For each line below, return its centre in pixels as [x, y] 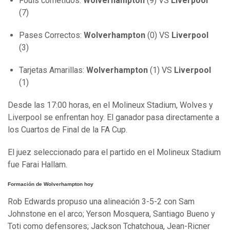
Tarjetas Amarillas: [53, 70]
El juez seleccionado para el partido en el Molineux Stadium [114, 152]
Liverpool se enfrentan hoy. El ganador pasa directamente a [113, 118]
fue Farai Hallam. [37, 165]
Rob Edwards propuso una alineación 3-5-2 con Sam [101, 201]
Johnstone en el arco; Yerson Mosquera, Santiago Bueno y [111, 214]
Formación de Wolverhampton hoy [51, 184]
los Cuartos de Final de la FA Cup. [68, 130]
